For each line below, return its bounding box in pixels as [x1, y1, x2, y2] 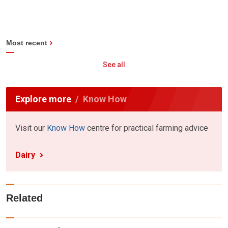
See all [103, 60, 125, 69]
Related [6, 192, 43, 204]
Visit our [15, 123, 47, 133]
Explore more [15, 93, 71, 104]
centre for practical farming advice [85, 123, 208, 133]
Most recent [6, 38, 47, 47]
